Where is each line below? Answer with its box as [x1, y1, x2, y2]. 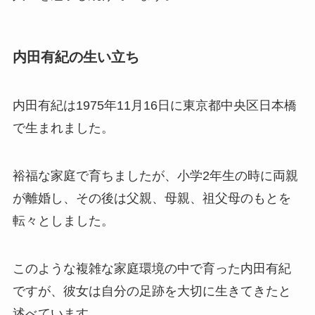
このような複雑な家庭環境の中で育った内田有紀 [12, 262, 291, 276]
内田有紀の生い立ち [12, 49, 139, 65]
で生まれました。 [12, 121, 114, 136]
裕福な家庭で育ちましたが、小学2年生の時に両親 [12, 169, 298, 184]
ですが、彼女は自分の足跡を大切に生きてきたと [12, 284, 291, 299]
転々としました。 [12, 214, 114, 229]
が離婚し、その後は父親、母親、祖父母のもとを [12, 191, 291, 206]
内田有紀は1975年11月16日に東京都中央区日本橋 [12, 98, 297, 113]
